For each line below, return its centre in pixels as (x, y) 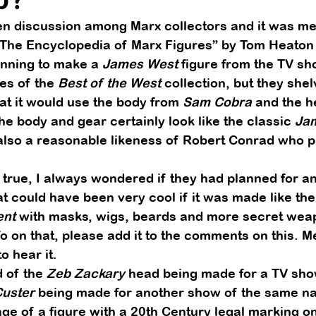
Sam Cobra (217, 102)
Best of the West (109, 83)
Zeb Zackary (86, 273)
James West (140, 64)
